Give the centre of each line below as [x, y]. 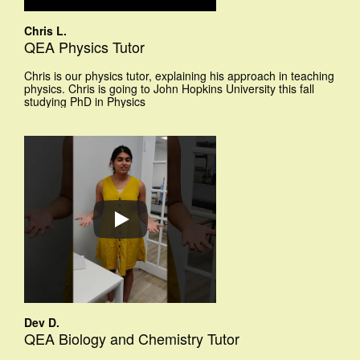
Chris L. [45, 31]
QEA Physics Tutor [84, 47]
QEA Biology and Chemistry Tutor [132, 339]
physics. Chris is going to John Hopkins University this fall [169, 89]
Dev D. [42, 323]
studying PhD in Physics [85, 102]
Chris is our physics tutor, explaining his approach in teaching [179, 76]
